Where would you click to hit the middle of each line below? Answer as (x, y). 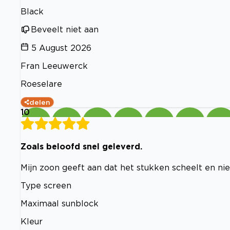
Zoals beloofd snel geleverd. (81, 147)
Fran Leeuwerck (54, 66)
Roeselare (41, 84)
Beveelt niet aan (65, 30)
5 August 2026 (61, 48)
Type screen (46, 185)
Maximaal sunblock (60, 203)
